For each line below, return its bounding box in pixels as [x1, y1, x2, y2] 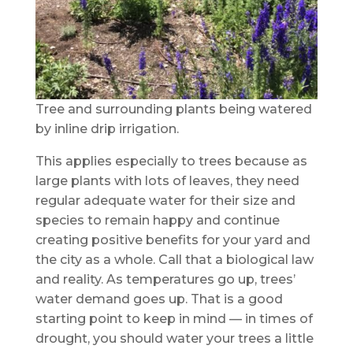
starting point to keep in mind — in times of [35, 311, 313, 327]
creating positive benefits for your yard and [35, 232, 310, 248]
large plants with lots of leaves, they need [35, 173, 299, 189]
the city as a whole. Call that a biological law [35, 252, 314, 268]
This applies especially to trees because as [35, 154, 307, 169]
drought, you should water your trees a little [35, 331, 314, 347]
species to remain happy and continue [35, 213, 280, 229]
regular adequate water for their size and [35, 193, 295, 209]
